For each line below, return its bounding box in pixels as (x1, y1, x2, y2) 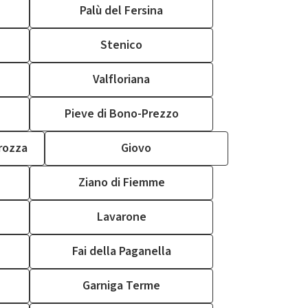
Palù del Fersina (80, 2, 163, 19)
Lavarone (96, 208, 146, 225)
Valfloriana (93, 71, 150, 88)
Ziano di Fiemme (78, 174, 165, 191)
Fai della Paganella (71, 243, 171, 260)
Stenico (100, 36, 142, 54)
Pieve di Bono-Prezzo (64, 105, 179, 122)
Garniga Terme (82, 277, 160, 294)
